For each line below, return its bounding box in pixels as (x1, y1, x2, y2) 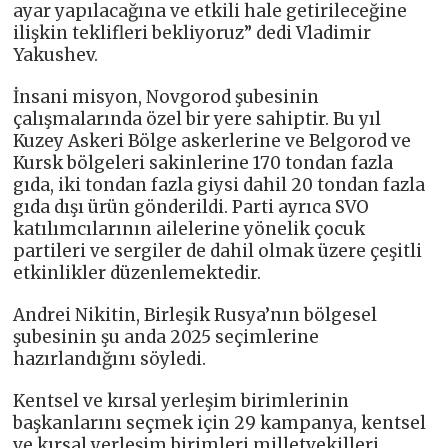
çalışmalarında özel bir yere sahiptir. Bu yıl (13, 107, 382, 130)
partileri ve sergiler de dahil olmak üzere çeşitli (13, 239, 423, 262)
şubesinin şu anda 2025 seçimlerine (13, 325, 320, 348)
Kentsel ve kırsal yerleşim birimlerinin (13, 389, 350, 412)
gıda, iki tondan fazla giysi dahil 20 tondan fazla (13, 173, 426, 196)
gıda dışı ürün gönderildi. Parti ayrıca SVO (13, 195, 370, 218)
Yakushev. (13, 43, 99, 66)
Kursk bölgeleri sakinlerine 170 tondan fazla (13, 151, 394, 174)
